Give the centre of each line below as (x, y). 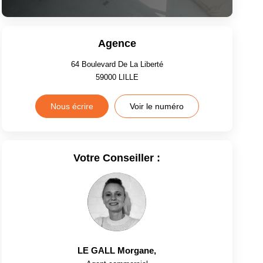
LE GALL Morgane (116, 250)
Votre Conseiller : (117, 158)
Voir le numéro (156, 106)
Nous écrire (72, 106)
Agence (117, 43)
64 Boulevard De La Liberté (117, 64)
